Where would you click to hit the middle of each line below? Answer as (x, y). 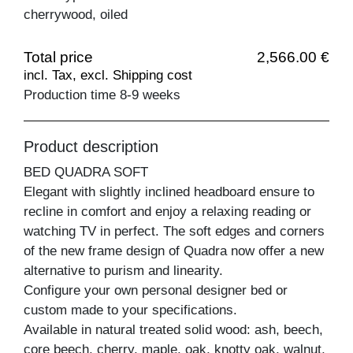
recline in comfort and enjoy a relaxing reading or (167, 211)
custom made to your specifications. (130, 310)
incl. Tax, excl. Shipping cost (108, 75)
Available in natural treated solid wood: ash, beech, (173, 329)
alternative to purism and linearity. (123, 270)
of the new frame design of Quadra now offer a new (174, 251)
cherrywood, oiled (76, 14)
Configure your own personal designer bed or (156, 290)
